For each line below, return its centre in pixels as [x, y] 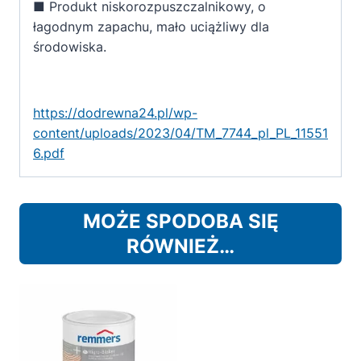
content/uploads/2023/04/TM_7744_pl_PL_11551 [180, 133]
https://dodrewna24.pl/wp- [115, 113]
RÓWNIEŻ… [180, 247]
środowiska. [70, 47]
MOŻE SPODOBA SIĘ [180, 222]
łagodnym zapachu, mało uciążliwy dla [151, 27]
